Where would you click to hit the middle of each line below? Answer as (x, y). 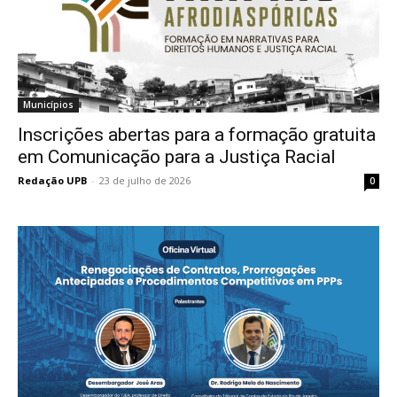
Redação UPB (52, 180)
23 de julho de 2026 (145, 180)
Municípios (48, 104)
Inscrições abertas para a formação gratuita (197, 134)
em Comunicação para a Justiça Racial (177, 156)
